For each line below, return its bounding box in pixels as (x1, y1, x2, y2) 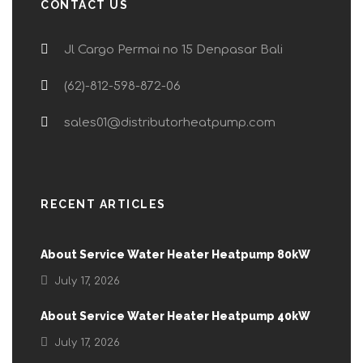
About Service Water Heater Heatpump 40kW (41, 310, 310, 323)
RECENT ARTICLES (41, 198, 166, 211)
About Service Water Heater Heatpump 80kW (41, 248, 310, 262)
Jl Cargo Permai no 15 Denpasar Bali (61, 43, 283, 58)
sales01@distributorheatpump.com (61, 116, 275, 130)
